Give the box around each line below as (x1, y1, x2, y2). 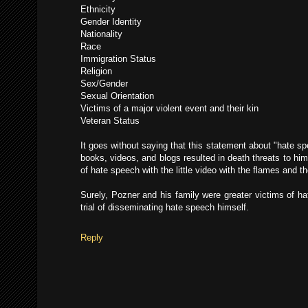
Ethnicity (80, 4, 115, 15)
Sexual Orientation (80, 91, 154, 102)
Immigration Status (80, 54, 156, 65)
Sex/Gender (80, 78, 128, 89)
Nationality (80, 29, 122, 40)
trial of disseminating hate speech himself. (80, 202, 249, 213)
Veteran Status (80, 115, 140, 126)
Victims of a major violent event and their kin (80, 103, 258, 114)
